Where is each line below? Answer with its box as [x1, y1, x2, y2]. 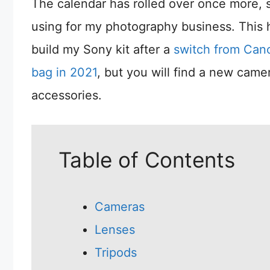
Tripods [95, 245, 137, 260]
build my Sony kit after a [31, 42, 174, 57]
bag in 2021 [31, 64, 97, 80]
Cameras [95, 199, 145, 214]
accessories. [31, 87, 102, 102]
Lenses [95, 222, 135, 237]
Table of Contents [58, 146, 235, 172]
